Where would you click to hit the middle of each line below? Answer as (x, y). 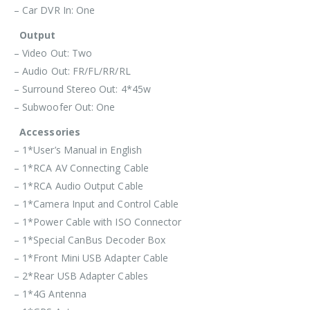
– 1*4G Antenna (50, 293)
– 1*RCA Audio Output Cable (79, 185)
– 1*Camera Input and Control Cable (97, 203)
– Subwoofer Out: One (65, 107)
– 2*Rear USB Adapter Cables (81, 275)
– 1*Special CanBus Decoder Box (90, 239)
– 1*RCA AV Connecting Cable (81, 167)
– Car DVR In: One (55, 10)
